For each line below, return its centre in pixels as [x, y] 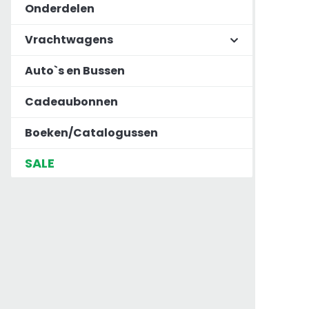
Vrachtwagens [69, 40]
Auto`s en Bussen [75, 71]
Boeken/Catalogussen [91, 133]
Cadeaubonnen [71, 102]
